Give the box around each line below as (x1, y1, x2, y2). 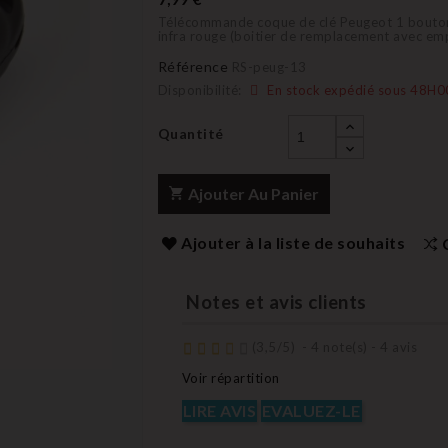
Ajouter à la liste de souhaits (181, 233, 405, 252)
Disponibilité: (157, 82, 242, 98)
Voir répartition (181, 370, 280, 387)
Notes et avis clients (181, 291, 367, 313)
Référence (157, 58, 228, 75)
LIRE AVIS (182, 401, 256, 421)
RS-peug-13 (231, 59, 307, 75)
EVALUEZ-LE (261, 401, 361, 421)
